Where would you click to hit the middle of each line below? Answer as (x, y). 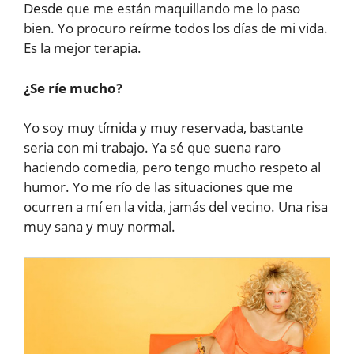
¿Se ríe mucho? (73, 88)
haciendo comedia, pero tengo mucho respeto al (172, 167)
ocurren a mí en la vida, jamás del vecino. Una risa (176, 207)
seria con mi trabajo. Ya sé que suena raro (152, 147)
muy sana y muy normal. (100, 226)
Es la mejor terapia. (83, 48)
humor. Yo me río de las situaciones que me (158, 187)
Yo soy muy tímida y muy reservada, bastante (164, 128)
